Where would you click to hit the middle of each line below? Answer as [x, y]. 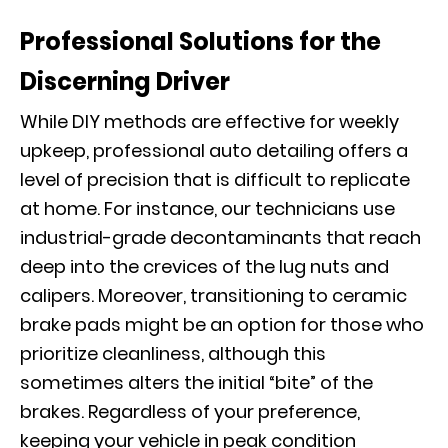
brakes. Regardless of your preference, [190, 411]
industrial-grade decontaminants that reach [220, 237]
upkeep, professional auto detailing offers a [214, 150]
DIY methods [129, 121]
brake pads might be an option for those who [222, 324]
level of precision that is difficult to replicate [215, 179]
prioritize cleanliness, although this [173, 353]
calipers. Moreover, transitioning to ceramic [213, 295]
